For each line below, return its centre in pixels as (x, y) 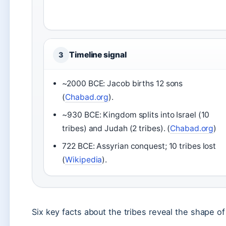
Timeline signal (98, 55)
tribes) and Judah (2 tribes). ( (116, 128)
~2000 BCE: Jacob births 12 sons (123, 83)
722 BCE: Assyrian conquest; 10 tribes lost (139, 146)
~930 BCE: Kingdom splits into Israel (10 (136, 115)
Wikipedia (84, 160)
